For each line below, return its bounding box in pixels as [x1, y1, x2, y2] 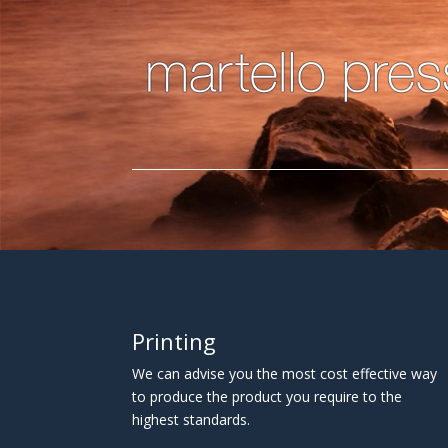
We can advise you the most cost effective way [132, 364, 437, 383]
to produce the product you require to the [132, 387, 402, 406]
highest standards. [132, 410, 250, 429]
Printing [132, 326, 216, 356]
